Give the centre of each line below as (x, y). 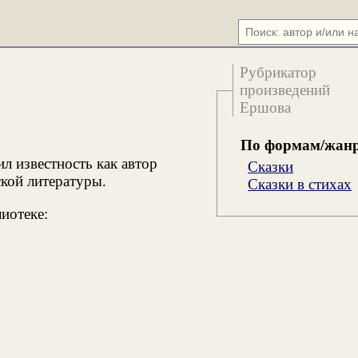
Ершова (266, 107)
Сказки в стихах (300, 184)
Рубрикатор (278, 72)
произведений (285, 89)
